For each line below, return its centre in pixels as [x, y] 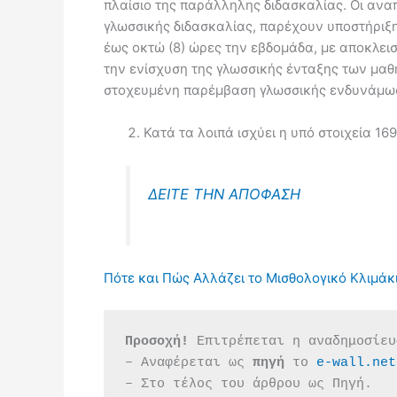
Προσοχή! [157, 341]
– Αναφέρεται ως [189, 362]
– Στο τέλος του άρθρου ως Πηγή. [249, 384]
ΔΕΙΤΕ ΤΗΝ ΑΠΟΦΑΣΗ [224, 194]
